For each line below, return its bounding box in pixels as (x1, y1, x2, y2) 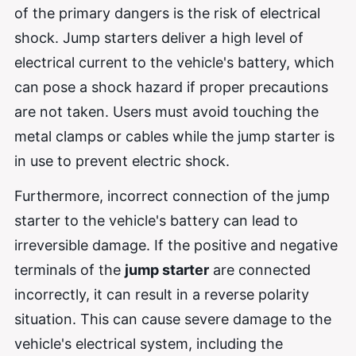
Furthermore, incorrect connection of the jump (14, 188, 330, 205)
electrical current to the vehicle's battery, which (14, 53, 335, 71)
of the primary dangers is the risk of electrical (14, 4, 320, 21)
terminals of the (14, 261, 125, 279)
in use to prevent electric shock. (14, 152, 230, 169)
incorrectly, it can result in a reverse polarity (14, 286, 309, 304)
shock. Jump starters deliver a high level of (14, 29, 304, 46)
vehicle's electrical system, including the (14, 335, 283, 353)
